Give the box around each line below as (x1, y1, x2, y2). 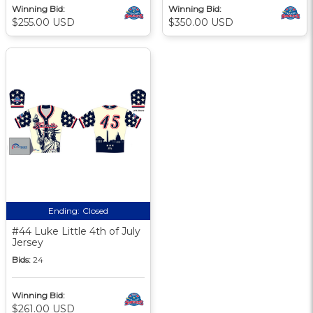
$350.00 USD (168, 15, 233, 29)
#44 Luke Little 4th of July (12, 224, 140, 238)
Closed (82, 205, 108, 216)
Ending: (48, 205, 80, 216)
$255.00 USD (12, 15, 75, 29)
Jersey (12, 235, 43, 249)
